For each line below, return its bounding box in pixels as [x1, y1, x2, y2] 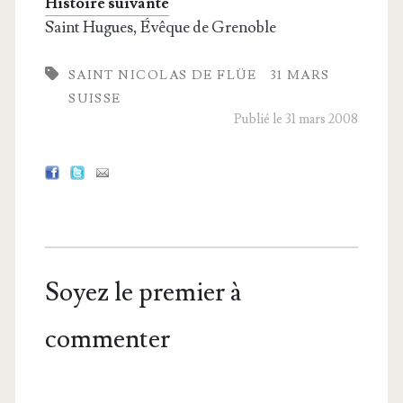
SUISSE [68, 90, 121, 108]
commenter [44, 322, 170, 356]
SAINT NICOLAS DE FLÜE [67, 67, 257, 85]
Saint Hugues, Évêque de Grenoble [44, 16, 276, 38]
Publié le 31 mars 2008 [234, 111, 359, 129]
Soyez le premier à [44, 275, 242, 309]
